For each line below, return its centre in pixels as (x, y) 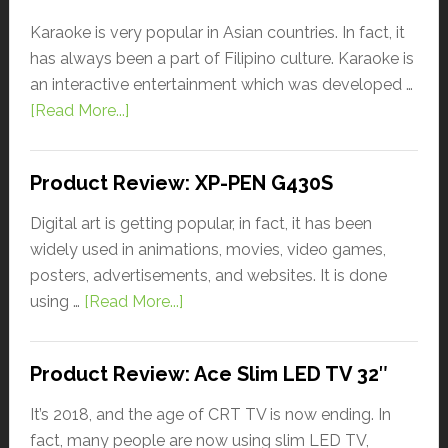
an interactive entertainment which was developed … (221, 84)
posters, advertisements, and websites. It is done (208, 275)
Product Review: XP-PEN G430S (181, 182)
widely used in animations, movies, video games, (207, 249)
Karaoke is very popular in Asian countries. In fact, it (217, 32)
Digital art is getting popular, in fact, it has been (200, 223)
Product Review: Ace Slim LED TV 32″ (208, 373)
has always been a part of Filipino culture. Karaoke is (221, 58)
